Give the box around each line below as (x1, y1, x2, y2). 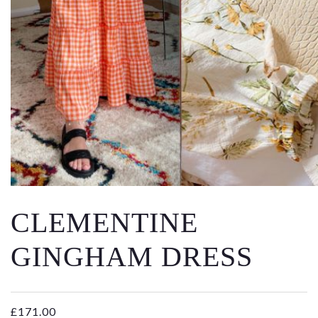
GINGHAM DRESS (11, 241, 253, 273)
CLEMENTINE (11, 207, 198, 238)
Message (7, 68, 55, 82)
